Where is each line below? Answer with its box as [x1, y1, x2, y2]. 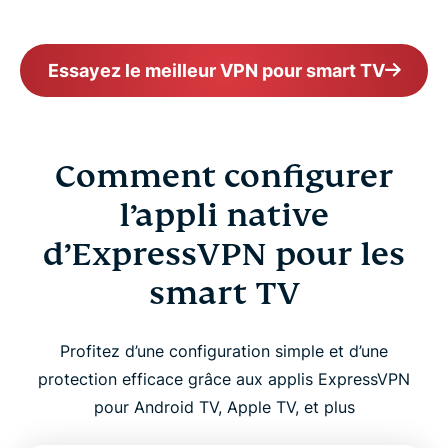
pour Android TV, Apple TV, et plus [93, 397, 355, 418]
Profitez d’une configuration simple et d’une [60, 341, 388, 362]
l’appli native [119, 195, 329, 236]
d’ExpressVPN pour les [43, 234, 405, 275]
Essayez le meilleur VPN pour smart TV [47, 60, 385, 82]
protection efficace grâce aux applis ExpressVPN [38, 369, 410, 390]
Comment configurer [55, 156, 393, 197]
